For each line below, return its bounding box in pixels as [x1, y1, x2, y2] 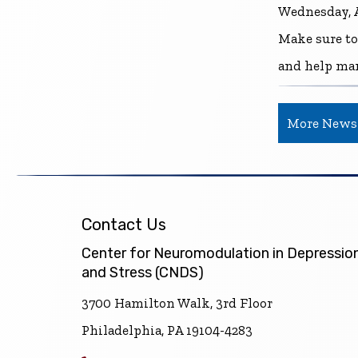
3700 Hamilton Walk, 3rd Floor [82, 295, 272, 312]
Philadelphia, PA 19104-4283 [82, 322, 253, 339]
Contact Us [82, 214, 166, 234]
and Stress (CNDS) [82, 264, 204, 282]
